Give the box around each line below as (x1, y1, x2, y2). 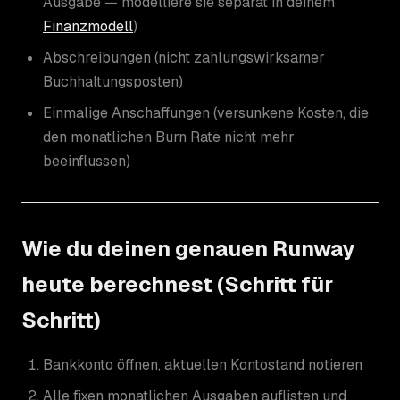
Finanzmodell (43, 16, 133, 36)
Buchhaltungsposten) (43, 71, 183, 91)
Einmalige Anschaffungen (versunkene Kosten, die (43, 103, 369, 122)
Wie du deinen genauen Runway (21, 234, 354, 262)
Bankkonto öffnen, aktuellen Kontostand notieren (43, 354, 362, 374)
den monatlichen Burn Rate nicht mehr (43, 127, 295, 146)
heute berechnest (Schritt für (21, 270, 333, 298)
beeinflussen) (43, 151, 130, 171)
